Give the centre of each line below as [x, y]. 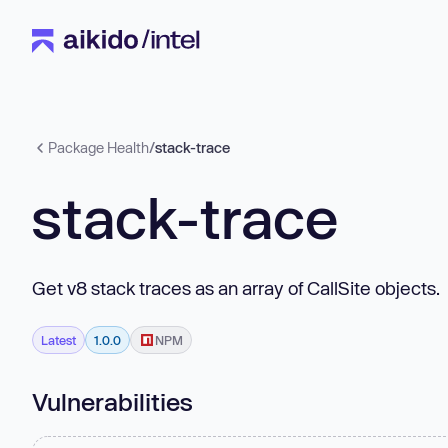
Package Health [98, 147]
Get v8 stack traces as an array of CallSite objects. [236, 287]
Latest [58, 339]
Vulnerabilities [112, 401]
